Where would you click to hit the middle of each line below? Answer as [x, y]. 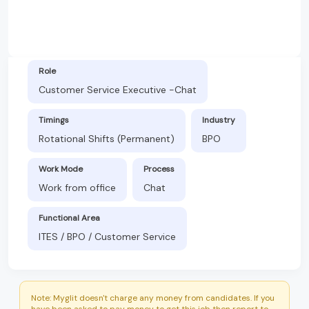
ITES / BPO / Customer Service [107, 236]
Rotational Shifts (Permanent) [107, 138]
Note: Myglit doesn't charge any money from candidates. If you [153, 298]
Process [159, 169]
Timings [54, 120]
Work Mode [61, 169]
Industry [219, 120]
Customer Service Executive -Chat [118, 89]
